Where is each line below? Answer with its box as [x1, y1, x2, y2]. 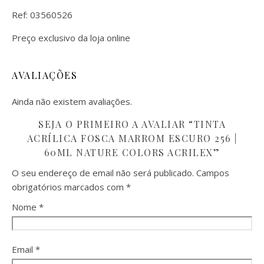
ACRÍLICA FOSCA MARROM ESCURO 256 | [27, 132, 237, 144]
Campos [196, 167, 229, 179]
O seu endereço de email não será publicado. [12, 167, 194, 179]
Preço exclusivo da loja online [12, 32, 130, 44]
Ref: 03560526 [12, 9, 72, 21]
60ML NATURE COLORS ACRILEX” [44, 146, 220, 159]
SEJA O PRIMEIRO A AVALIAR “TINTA [38, 118, 226, 130]
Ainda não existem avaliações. [12, 95, 132, 107]
